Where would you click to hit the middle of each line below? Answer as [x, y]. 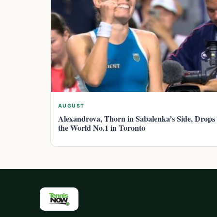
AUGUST [71, 106]
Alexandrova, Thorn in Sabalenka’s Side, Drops [137, 118]
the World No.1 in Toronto [102, 127]
